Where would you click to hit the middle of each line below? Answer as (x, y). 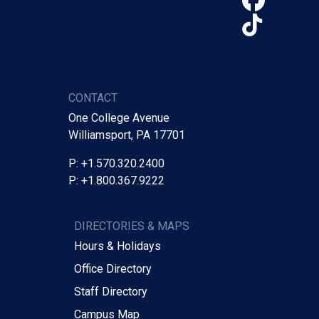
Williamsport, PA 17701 (127, 135)
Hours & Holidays (117, 246)
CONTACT (93, 98)
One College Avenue (119, 117)
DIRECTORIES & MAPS (132, 226)
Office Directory (113, 268)
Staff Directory (111, 291)
